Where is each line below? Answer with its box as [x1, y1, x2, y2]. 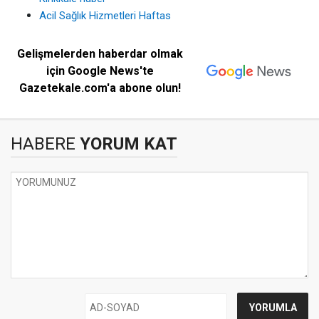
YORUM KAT [75, 134, 177, 154]
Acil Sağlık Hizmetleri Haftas [39, 9, 171, 22]
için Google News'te [46, 64, 155, 78]
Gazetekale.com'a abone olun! [19, 81, 182, 95]
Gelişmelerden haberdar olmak [17, 47, 184, 61]
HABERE [11, 134, 75, 154]
